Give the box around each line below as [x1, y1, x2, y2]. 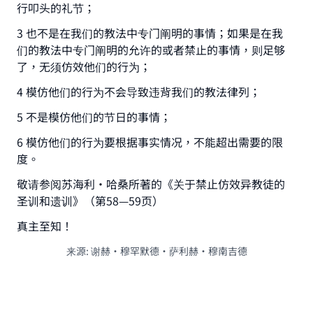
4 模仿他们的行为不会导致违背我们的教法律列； [17, 83, 261, 100]
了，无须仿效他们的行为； [17, 58, 151, 75]
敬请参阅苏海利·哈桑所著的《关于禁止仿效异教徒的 [17, 175, 285, 192]
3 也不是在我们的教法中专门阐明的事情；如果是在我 [17, 24, 283, 41]
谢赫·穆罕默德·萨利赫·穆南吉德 [90, 244, 247, 258]
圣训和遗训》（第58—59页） [17, 192, 163, 209]
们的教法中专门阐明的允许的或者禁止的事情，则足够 [17, 41, 285, 58]
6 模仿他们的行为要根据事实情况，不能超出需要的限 [17, 133, 283, 150]
